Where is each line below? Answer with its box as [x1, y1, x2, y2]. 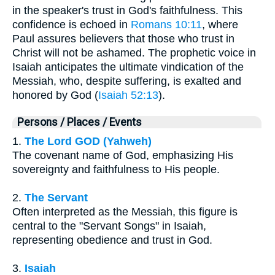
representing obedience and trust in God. [12, 234, 212, 247]
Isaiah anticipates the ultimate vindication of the [12, 61, 244, 74]
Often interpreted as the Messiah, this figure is [12, 206, 238, 219]
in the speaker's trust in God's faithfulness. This [12, 4, 242, 17]
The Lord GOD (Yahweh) [25, 135, 152, 148]
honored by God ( [12, 89, 98, 102]
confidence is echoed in [12, 18, 131, 31]
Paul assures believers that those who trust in [12, 33, 234, 45]
